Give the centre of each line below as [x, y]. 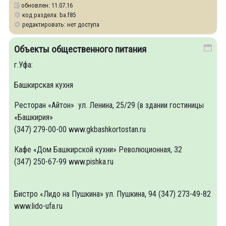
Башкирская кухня [44, 85]
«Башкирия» [34, 117]
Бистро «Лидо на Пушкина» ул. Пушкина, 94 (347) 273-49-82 [112, 194]
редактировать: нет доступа [60, 24]
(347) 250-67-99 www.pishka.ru [64, 162]
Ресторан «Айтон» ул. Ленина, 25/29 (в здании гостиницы [109, 105]
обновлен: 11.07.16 [46, 5]
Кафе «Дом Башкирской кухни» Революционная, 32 [98, 150]
